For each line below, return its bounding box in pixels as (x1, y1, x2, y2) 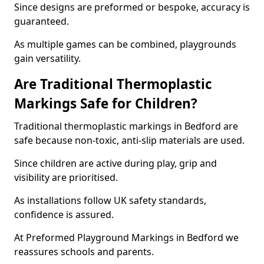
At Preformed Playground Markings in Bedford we (14, 231, 239, 244)
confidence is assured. (14, 208, 114, 221)
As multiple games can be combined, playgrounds (14, 38, 236, 51)
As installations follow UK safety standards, (14, 194, 206, 207)
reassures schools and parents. (14, 245, 154, 258)
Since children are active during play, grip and (14, 157, 217, 170)
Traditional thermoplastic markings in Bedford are (14, 120, 238, 133)
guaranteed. (14, 15, 69, 28)
